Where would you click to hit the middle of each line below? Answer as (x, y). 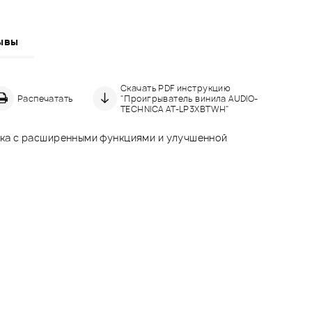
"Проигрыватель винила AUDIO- (189, 98)
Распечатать (45, 98)
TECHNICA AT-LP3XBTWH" (175, 109)
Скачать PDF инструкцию (176, 88)
